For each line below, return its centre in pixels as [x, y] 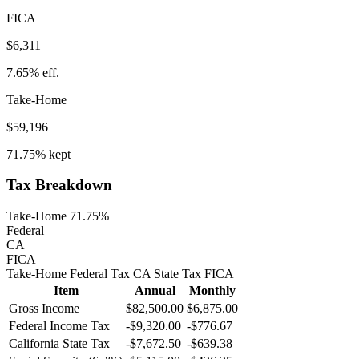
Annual [155, 291]
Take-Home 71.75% [58, 216]
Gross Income [44, 309]
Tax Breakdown [59, 185]
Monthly [212, 291]
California [34, 344]
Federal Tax [98, 274]
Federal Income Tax [59, 326]
